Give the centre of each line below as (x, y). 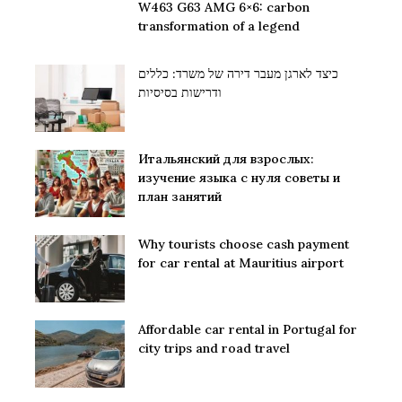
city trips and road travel (214, 349)
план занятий (180, 197)
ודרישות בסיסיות (180, 93)
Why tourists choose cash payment (244, 245)
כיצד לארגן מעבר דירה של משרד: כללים (238, 74)
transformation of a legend (219, 26)
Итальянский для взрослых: (226, 159)
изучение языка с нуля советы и (239, 178)
